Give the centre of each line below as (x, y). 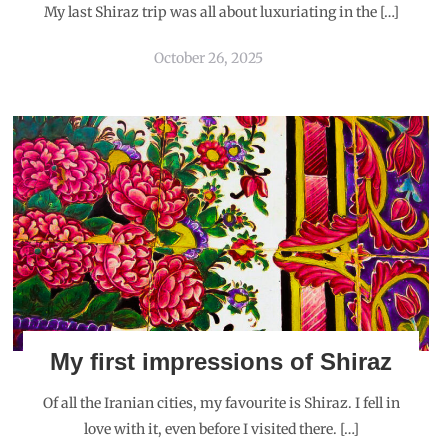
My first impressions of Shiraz (221, 361)
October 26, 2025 (208, 58)
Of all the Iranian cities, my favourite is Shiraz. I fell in (221, 403)
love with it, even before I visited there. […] (221, 429)
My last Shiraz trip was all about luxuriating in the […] (221, 12)
